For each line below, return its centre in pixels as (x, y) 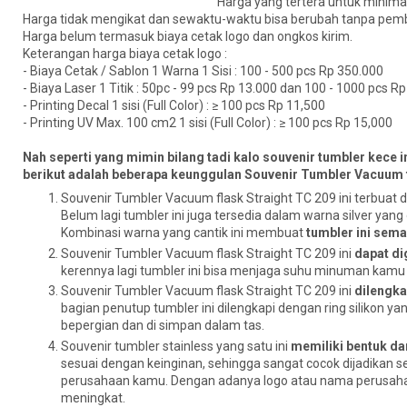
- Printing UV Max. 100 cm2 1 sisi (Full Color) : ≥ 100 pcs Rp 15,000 (208, 123)
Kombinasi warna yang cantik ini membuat (184, 233)
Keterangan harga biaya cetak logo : (125, 54)
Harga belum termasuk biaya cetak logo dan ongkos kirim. (188, 37)
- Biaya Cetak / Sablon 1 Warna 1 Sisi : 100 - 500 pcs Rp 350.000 (203, 71)
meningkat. (93, 397)
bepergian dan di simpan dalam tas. (163, 326)
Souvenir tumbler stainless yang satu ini (176, 346)
